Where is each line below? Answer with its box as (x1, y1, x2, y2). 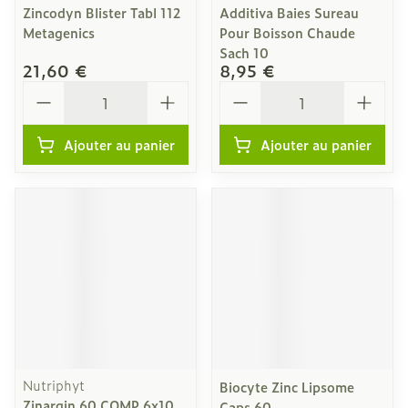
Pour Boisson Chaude (219, 23, 355, 42)
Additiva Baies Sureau (219, 3, 359, 22)
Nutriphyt (23, 375, 85, 394)
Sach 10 (219, 43, 269, 62)
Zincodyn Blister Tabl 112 (23, 3, 180, 22)
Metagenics (23, 23, 95, 42)
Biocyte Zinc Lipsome (219, 377, 354, 396)
